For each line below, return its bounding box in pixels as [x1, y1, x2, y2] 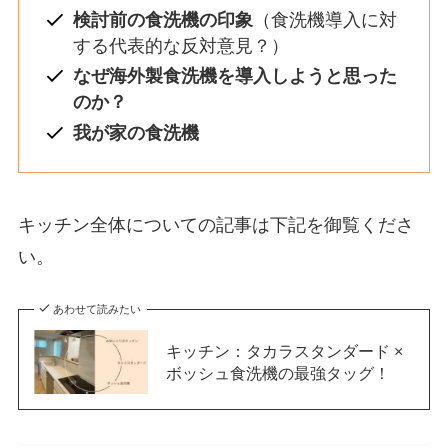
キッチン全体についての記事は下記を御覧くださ [17, 215, 414, 236]
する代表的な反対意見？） [72, 35, 289, 56]
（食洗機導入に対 [252, 9, 397, 30]
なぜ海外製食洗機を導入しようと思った [72, 66, 397, 87]
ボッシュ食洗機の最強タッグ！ [165, 364, 390, 383]
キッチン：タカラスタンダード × [165, 342, 403, 361]
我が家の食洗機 [72, 122, 199, 143]
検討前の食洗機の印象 [72, 9, 253, 30]
